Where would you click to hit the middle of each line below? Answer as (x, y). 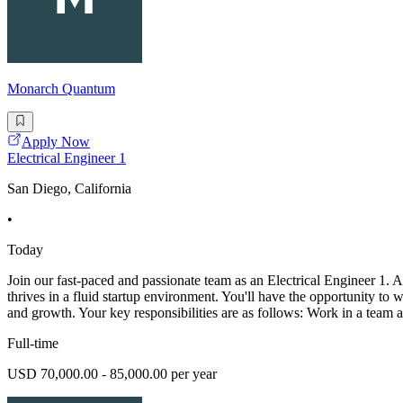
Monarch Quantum (61, 89)
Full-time (33, 343)
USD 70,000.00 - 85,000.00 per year (112, 373)
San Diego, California (69, 188)
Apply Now (56, 141)
